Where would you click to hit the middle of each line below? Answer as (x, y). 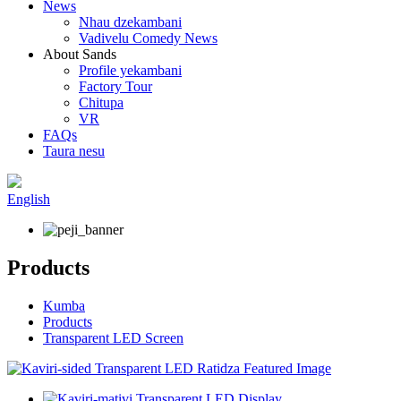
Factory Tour (115, 86)
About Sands (80, 54)
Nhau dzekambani (130, 22)
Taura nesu (74, 151)
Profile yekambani (130, 70)
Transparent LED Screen (113, 337)
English (29, 199)
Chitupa (101, 102)
